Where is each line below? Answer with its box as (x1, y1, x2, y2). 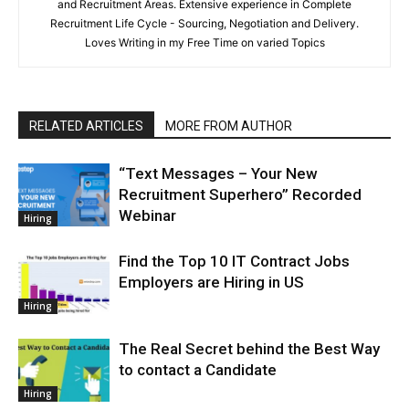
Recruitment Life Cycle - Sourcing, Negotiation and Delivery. (50, 16, 359, 30)
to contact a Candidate (119, 360, 277, 379)
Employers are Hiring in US (119, 272, 304, 291)
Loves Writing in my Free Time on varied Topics (84, 35, 325, 49)
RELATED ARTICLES (29, 118, 143, 133)
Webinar (119, 205, 176, 225)
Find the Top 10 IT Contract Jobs (119, 251, 350, 270)
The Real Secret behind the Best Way (119, 339, 380, 358)
